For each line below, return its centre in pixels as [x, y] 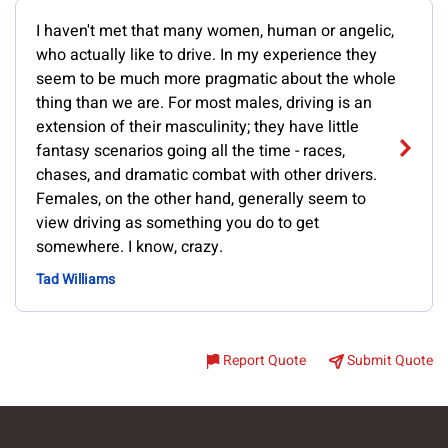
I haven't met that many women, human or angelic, [215, 31]
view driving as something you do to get [177, 223]
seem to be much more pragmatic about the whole [216, 79]
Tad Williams [75, 279]
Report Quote [264, 360]
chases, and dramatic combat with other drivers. [206, 175]
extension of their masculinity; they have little [197, 127]
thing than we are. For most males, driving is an [204, 103]
